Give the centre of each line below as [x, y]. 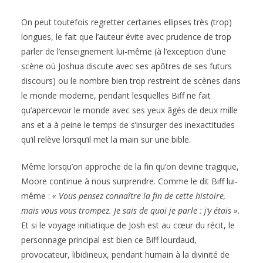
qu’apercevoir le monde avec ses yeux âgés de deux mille [129, 110]
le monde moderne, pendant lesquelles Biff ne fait [116, 96]
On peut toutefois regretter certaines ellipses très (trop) [127, 22]
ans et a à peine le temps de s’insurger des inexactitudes [128, 125]
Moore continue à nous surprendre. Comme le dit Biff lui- [129, 181]
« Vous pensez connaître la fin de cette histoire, [139, 196]
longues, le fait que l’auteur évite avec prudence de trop [126, 37]
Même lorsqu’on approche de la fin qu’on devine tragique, [130, 167]
